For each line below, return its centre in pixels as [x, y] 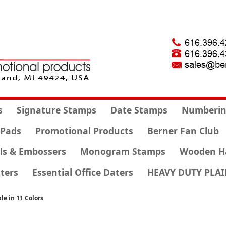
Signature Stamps [56, 110]
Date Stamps [139, 110]
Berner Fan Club [183, 131]
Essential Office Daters [82, 172]
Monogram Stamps [123, 151]
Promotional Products [84, 131]
